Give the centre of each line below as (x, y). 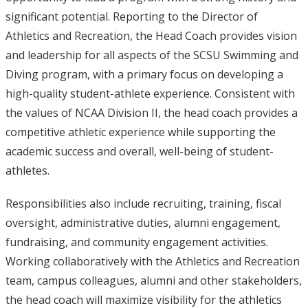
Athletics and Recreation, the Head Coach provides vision (151, 36)
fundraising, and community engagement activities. (136, 242)
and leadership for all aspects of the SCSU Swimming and (152, 55)
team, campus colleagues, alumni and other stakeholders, (153, 280)
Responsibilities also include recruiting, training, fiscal (143, 203)
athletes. (27, 170)
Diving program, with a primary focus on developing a (144, 74)
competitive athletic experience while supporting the (140, 132)
